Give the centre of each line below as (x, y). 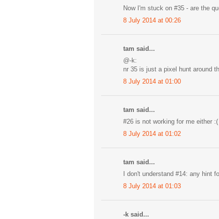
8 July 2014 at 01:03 (152, 186)
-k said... (136, 214)
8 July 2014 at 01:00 (152, 81)
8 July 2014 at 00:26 (152, 20)
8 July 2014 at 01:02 (152, 133)
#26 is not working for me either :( (171, 122)
